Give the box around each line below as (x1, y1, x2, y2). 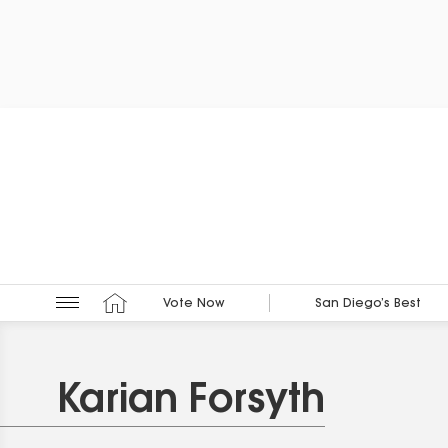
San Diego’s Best (314, 298, 421, 311)
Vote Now (162, 298, 225, 311)
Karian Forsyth (56, 381, 325, 422)
